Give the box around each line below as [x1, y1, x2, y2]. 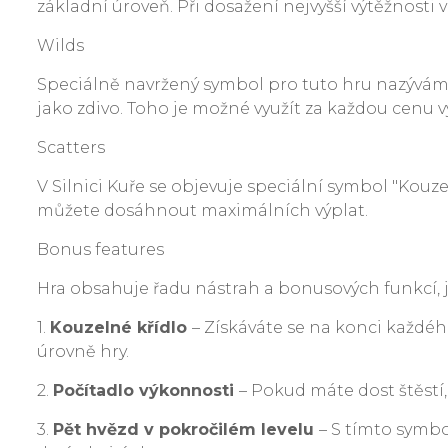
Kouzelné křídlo [50, 318, 192, 337]
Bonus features [37, 240, 164, 259]
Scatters [37, 138, 105, 157]
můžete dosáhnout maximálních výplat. [37, 201, 368, 220]
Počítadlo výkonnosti [53, 381, 239, 400]
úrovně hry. [37, 342, 129, 361]
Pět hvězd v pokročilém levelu [53, 420, 319, 439]
